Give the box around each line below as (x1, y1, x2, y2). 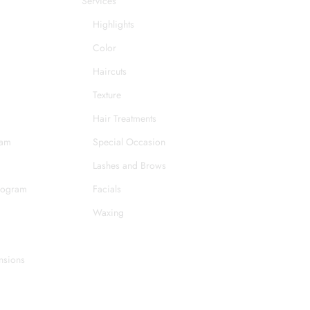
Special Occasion (92, 134, 165, 149)
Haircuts (92, 64, 127, 78)
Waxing (92, 205, 124, 219)
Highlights (92, 17, 134, 31)
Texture (92, 87, 121, 102)
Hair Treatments (92, 111, 156, 125)
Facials (92, 181, 121, 196)
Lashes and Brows (92, 158, 166, 172)
